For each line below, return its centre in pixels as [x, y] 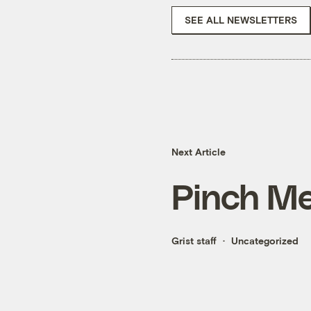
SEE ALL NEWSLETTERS [241, 19]
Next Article [199, 152]
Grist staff [194, 241]
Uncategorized [265, 241]
